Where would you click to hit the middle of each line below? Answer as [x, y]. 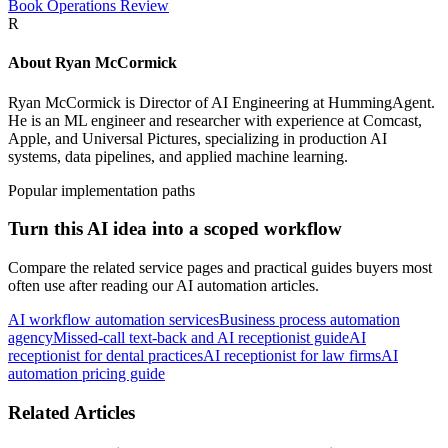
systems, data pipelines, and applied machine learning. [178, 156]
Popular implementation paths [101, 190]
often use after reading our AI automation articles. [163, 285]
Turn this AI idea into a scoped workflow [175, 229]
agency [30, 337]
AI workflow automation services [113, 319]
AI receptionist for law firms [292, 355]
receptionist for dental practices [105, 355]
